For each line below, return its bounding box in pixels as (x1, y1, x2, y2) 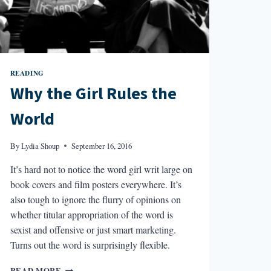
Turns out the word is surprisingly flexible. (10, 238, 170, 252)
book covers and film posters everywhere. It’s (10, 178, 181, 191)
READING (10, 67, 44, 78)
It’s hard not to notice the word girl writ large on (10, 163, 192, 176)
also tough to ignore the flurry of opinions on (10, 193, 181, 206)
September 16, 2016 (71, 140, 132, 152)
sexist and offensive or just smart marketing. (10, 223, 176, 237)
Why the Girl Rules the (10, 82, 177, 106)
